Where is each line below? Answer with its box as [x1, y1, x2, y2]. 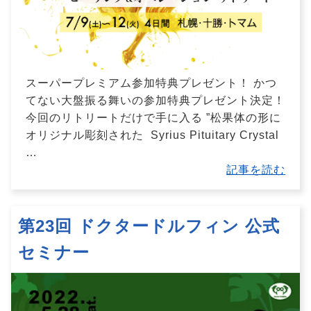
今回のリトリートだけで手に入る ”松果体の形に [25, 112, 281, 124]
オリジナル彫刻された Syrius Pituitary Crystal [25, 129, 279, 142]
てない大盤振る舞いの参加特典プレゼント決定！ [25, 94, 285, 107]
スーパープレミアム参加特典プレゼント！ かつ [25, 77, 277, 90]
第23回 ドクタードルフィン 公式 [18, 217, 280, 236]
